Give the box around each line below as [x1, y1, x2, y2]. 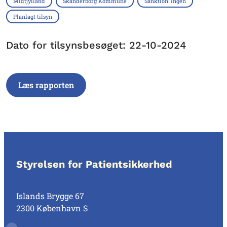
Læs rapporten [18, 80, 74, 90]
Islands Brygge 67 [16, 191, 84, 201]
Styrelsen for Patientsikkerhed [16, 158, 172, 170]
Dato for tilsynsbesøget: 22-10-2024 [6, 39, 186, 51]
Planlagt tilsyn [13, 13, 52, 20]
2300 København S [16, 203, 88, 213]
